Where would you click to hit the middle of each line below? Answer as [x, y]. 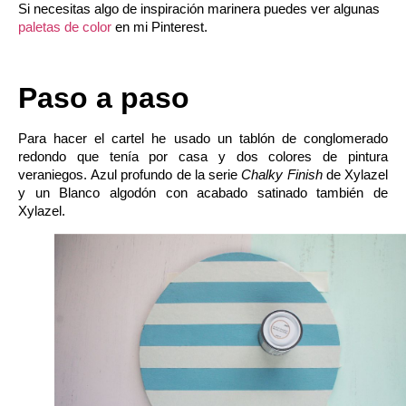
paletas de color [65, 26]
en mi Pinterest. [159, 26]
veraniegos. [55, 174]
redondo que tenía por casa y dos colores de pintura [203, 156]
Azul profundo [132, 174]
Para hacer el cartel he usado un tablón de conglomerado [203, 138]
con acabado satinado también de [271, 192]
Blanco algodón [107, 192]
